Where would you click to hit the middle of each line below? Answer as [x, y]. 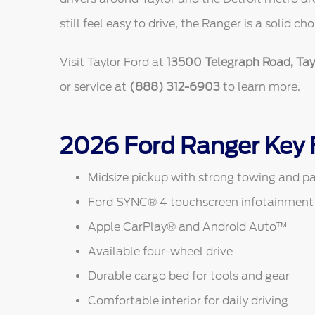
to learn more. [260, 86]
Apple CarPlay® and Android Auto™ [187, 226]
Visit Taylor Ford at [113, 62]
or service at [94, 86]
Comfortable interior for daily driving [188, 300]
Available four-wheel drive [160, 251]
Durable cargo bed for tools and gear [188, 276]
